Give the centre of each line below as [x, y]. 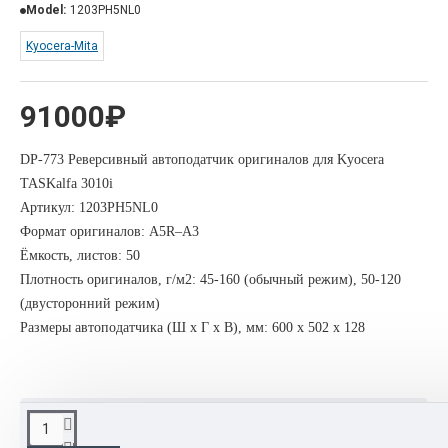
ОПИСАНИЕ [104, 427]
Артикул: [49, 207]
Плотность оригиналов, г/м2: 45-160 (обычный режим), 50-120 [210, 279]
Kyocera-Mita [62, 45]
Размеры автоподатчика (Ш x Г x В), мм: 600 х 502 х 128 [192, 327]
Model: [46, 9]
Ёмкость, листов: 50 [80, 255]
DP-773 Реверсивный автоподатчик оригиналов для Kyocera [202, 159]
